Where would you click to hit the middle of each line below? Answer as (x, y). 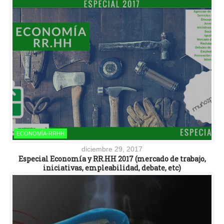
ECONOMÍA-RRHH (40, 133)
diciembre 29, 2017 (112, 149)
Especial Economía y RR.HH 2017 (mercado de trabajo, (112, 158)
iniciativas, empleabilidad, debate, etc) (112, 167)
